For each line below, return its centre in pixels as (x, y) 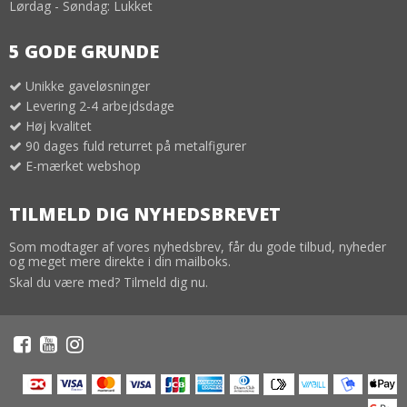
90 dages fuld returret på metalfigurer (136, 146)
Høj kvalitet (59, 126)
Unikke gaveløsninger (88, 86)
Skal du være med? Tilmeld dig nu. (109, 282)
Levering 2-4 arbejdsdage (100, 106)
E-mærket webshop (83, 166)
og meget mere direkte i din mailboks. (120, 261)
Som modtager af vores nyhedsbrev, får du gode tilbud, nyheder (198, 246)
